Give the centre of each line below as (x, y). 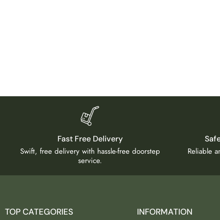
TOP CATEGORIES (39, 212)
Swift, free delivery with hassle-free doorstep (90, 151)
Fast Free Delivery (90, 139)
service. (90, 161)
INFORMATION (165, 212)
